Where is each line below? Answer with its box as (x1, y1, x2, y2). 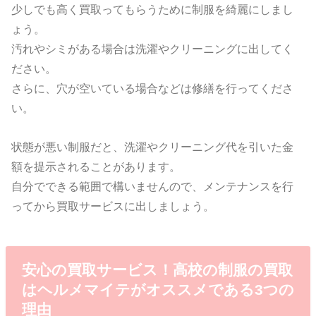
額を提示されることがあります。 (11, 159, 181, 173)
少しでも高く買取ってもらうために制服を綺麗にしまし (11, 3, 294, 16)
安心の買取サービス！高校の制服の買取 (21, 262, 293, 279)
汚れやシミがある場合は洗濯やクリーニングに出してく (11, 42, 294, 56)
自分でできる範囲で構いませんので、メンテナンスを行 (11, 179, 294, 193)
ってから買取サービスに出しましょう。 (11, 199, 215, 212)
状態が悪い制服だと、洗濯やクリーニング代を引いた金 (11, 140, 294, 153)
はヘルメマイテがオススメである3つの (21, 281, 294, 298)
